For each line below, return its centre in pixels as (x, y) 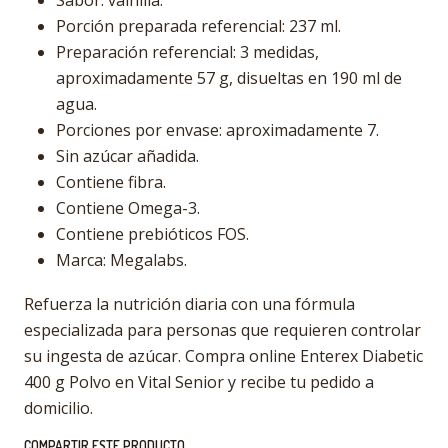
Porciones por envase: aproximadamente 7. (217, 130)
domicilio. (58, 408)
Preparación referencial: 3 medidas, (187, 52)
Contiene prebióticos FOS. (152, 234)
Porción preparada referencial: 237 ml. (198, 26)
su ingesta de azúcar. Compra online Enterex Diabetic (223, 356)
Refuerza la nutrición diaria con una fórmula (189, 304)
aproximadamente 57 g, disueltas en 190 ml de (229, 78)
